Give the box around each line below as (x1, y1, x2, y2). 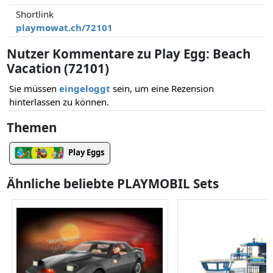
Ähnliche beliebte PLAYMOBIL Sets (7, 174, 219, 192)
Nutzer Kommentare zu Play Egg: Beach (7, 44, 251, 62)
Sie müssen (9, 82, 59, 95)
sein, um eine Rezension (110, 82, 214, 95)
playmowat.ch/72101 (16, 21, 113, 34)
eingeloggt (59, 82, 110, 95)
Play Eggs (68, 147, 105, 158)
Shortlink (16, 8, 54, 20)
